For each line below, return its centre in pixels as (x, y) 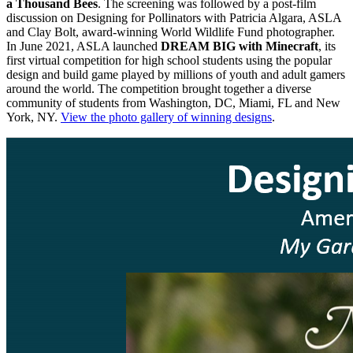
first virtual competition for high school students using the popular (169, 61)
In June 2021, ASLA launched (84, 46)
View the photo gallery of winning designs (166, 117)
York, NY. (33, 117)
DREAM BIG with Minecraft (240, 46)
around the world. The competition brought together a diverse (159, 89)
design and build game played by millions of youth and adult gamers (176, 75)
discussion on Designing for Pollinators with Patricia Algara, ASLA (174, 18)
